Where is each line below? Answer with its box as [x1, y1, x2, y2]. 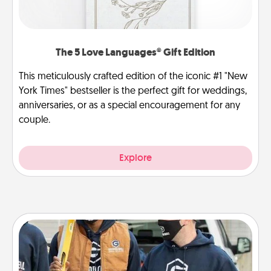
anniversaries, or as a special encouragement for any [19, 100, 240, 111]
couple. [19, 115, 50, 125]
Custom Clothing [97, 229, 174, 244]
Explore [119, 151, 152, 164]
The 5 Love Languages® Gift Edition [56, 45, 215, 59]
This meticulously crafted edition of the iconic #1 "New [19, 71, 247, 82]
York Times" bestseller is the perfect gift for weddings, [19, 86, 247, 96]
